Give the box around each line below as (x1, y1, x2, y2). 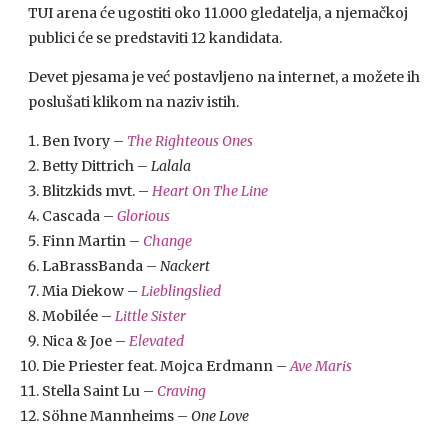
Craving (157, 382, 206, 400)
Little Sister (115, 307, 186, 325)
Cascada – (42, 207, 117, 225)
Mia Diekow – (42, 282, 141, 300)
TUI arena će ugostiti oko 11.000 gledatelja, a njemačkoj (28, 4, 408, 22)
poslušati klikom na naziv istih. (28, 93, 239, 111)
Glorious (117, 207, 170, 225)
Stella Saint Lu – (42, 382, 157, 400)
